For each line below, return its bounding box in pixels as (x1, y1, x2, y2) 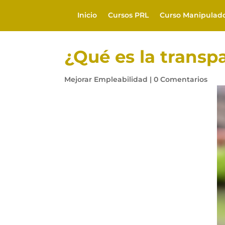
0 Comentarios (153, 75, 207, 84)
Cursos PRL (108, 11, 149, 20)
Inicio (77, 11, 97, 20)
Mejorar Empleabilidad (64, 75, 148, 84)
